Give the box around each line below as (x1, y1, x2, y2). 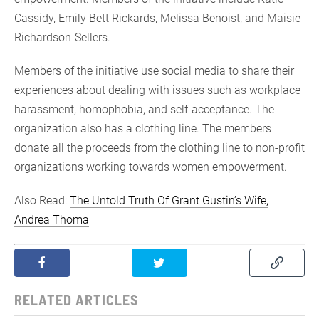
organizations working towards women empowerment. (14, 159, 287, 174)
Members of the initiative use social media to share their (14, 63, 294, 78)
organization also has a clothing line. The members (14, 121, 271, 135)
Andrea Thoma (14, 212, 89, 226)
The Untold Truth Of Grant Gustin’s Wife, (70, 193, 268, 207)
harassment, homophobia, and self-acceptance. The (14, 102, 274, 116)
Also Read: (14, 193, 70, 207)
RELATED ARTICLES (14, 291, 138, 308)
